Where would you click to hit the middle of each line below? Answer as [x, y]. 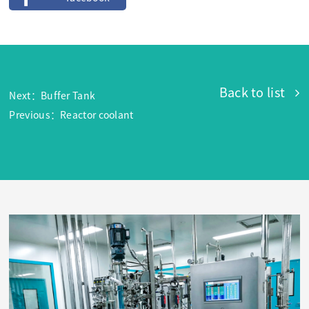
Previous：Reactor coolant [71, 115]
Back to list [252, 92]
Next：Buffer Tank [52, 96]
